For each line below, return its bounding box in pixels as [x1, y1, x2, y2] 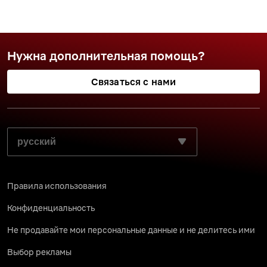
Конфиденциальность [7, 203, 95, 213]
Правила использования [7, 181, 107, 191]
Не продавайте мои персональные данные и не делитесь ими [7, 225, 255, 235]
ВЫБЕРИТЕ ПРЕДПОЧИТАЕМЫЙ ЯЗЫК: [7, 126, 198, 138]
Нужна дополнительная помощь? [7, 48, 205, 63]
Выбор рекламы [7, 247, 72, 257]
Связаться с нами [91, 76, 176, 88]
